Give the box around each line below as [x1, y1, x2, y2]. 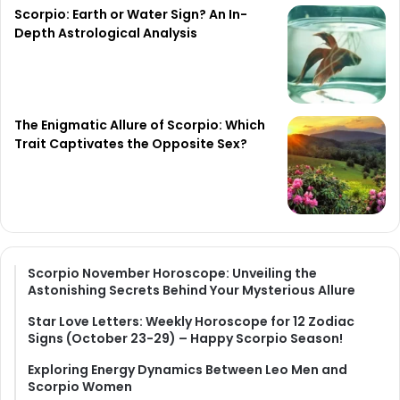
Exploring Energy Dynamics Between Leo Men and [28, 361, 347, 379]
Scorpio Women [28, 378, 132, 396]
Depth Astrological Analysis [14, 24, 197, 43]
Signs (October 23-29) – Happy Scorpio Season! [28, 329, 343, 348]
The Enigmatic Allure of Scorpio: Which [14, 116, 265, 135]
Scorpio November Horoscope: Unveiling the [28, 264, 317, 283]
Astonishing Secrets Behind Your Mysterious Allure [28, 281, 355, 300]
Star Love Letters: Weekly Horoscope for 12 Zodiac [28, 312, 354, 331]
